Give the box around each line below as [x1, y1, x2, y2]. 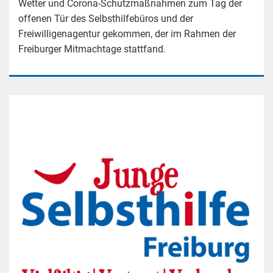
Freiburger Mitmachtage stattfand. [18, 43, 166, 55]
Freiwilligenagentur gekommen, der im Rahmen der [18, 27, 236, 40]
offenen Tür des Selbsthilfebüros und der [18, 12, 193, 24]
